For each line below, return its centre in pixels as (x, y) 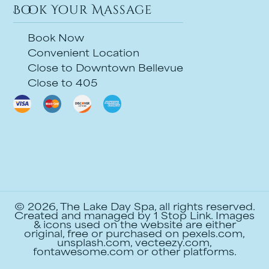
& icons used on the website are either (134, 226)
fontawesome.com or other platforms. (134, 253)
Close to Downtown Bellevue (104, 69)
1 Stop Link (182, 217)
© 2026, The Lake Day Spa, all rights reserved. (134, 208)
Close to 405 (61, 84)
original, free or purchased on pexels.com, (134, 235)
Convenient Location (82, 54)
